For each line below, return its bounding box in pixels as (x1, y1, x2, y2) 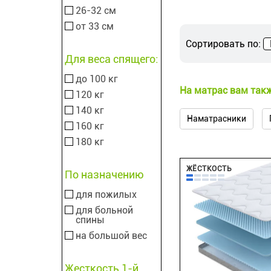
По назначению (65, 168, 144, 181)
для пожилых (76, 189, 137, 200)
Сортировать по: (186, 38, 261, 50)
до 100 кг (76, 73, 118, 85)
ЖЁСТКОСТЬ (186, 165, 232, 174)
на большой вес (76, 230, 147, 241)
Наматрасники (187, 114, 247, 124)
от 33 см (76, 21, 114, 32)
